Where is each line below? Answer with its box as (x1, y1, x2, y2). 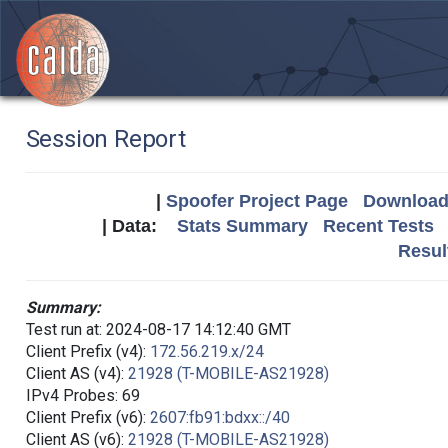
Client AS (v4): (25, 364, 128, 383)
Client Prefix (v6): (25, 408, 150, 427)
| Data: (102, 216, 177, 236)
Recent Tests (323, 216, 434, 236)
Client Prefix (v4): (25, 342, 150, 361)
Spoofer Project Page (165, 191, 348, 211)
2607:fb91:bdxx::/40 (149, 408, 290, 427)
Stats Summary (177, 216, 308, 236)
